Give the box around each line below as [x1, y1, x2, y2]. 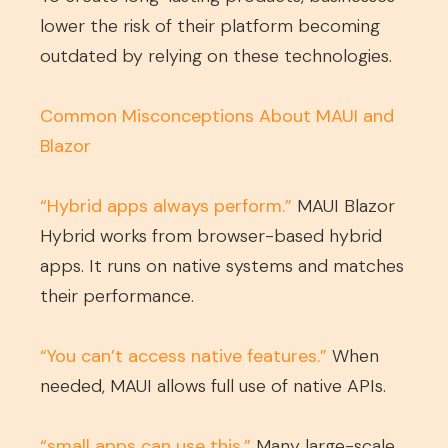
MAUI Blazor [292, 194, 395, 218]
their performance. [40, 284, 194, 308]
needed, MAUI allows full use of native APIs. [40, 374, 386, 398]
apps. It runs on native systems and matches [40, 254, 404, 278]
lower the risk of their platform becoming [40, 14, 380, 38]
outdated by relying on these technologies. [40, 44, 392, 68]
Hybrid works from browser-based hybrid [40, 224, 382, 248]
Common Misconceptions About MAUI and [40, 104, 394, 128]
